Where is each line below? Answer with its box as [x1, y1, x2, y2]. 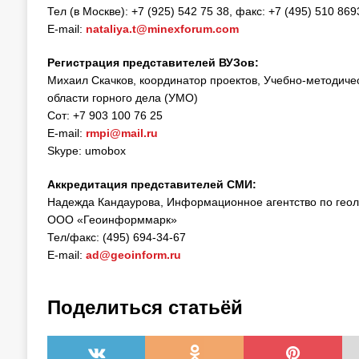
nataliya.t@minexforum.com [85, 22, 239, 35]
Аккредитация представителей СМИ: [46, 178, 256, 191]
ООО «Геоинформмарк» [46, 213, 177, 226]
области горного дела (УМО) [46, 91, 198, 104]
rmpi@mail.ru [85, 127, 158, 139]
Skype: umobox [46, 144, 126, 157]
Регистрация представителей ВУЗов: [46, 56, 259, 69]
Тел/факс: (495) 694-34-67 [46, 231, 186, 244]
